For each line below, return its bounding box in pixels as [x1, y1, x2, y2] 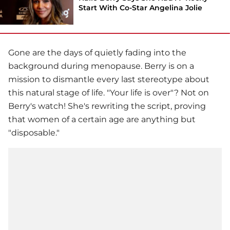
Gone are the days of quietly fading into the [8, 48, 186, 58]
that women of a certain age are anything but [8, 114, 196, 125]
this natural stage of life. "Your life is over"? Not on [8, 88, 209, 98]
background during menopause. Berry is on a [8, 61, 194, 71]
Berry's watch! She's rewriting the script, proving [8, 101, 206, 111]
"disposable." [8, 128, 60, 138]
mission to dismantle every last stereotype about [8, 74, 209, 85]
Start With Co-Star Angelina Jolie [79, 3, 203, 13]
